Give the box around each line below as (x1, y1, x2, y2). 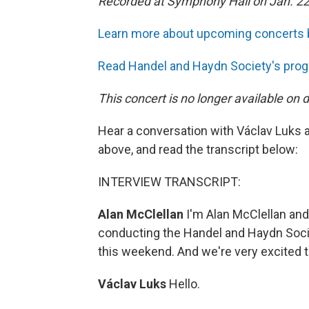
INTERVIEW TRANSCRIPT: (98, 175, 241, 190)
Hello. (169, 277, 200, 292)
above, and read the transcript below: (98, 142, 298, 157)
